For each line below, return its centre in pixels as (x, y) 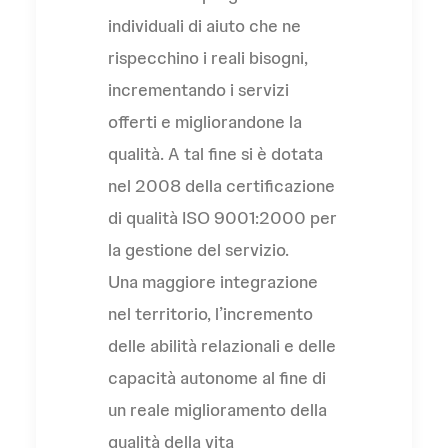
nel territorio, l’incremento (210, 313)
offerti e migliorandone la (205, 121)
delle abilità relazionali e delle (222, 345)
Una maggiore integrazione (213, 281)
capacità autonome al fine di (217, 377)
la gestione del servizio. (198, 249)
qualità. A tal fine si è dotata (215, 153)
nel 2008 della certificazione (221, 185)
